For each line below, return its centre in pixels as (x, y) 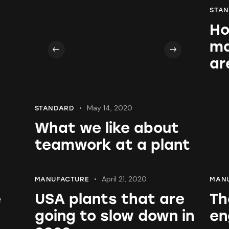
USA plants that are (109, 199)
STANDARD (54, 108)
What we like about (107, 128)
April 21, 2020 (124, 179)
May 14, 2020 (110, 108)
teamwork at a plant (112, 145)
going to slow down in (114, 216)
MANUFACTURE (62, 179)
